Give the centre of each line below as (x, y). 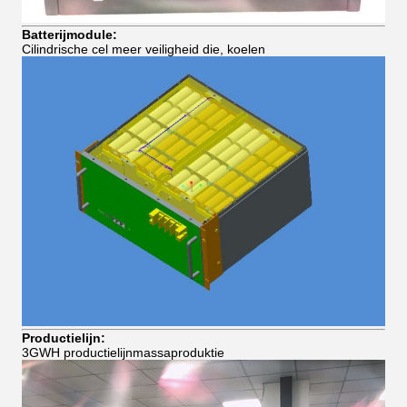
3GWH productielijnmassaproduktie (123, 353)
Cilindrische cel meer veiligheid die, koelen (144, 50)
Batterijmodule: (69, 35)
